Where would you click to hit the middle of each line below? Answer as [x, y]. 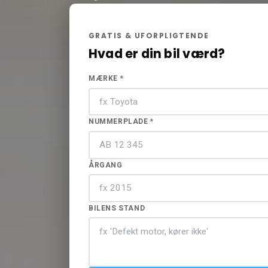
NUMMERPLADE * [121, 122]
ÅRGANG [106, 165]
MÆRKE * [106, 79]
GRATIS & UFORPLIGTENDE [149, 36]
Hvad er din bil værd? [157, 54]
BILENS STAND [117, 208]
